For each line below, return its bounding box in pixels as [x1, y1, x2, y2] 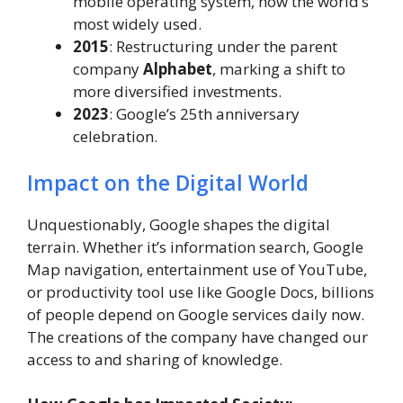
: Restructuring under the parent [109, 36, 337, 57]
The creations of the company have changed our [27, 326, 368, 347]
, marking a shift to [212, 58, 345, 79]
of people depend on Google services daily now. [27, 303, 364, 325]
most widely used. [73, 13, 201, 34]
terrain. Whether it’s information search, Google [27, 236, 363, 257]
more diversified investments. [73, 81, 282, 102]
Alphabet [143, 58, 212, 79]
